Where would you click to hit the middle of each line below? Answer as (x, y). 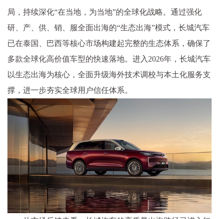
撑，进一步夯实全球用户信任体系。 (70, 90)
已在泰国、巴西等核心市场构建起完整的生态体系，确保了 (109, 44)
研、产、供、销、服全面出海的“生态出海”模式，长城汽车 (109, 28)
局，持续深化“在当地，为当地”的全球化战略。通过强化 (105, 12)
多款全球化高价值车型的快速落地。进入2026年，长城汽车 (109, 59)
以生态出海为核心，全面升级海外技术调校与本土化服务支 (109, 75)
